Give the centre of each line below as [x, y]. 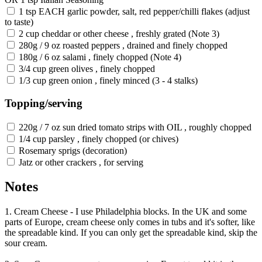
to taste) [19, 22]
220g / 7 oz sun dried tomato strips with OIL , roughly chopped [135, 127]
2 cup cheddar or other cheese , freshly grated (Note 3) [119, 34]
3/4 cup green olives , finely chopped [87, 69]
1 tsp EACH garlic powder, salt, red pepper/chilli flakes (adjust [134, 12]
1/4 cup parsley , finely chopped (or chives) [99, 139]
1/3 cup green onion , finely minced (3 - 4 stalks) [108, 81]
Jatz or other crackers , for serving [81, 162]
